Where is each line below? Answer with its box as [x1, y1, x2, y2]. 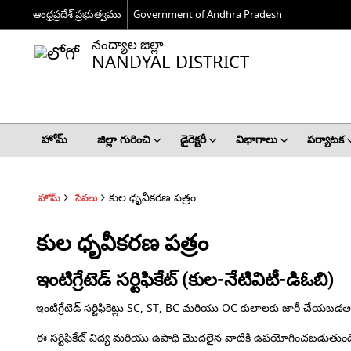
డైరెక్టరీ [179, 132, 206, 148]
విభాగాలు [235, 132, 277, 148]
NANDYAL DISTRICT [91, 50, 249, 75]
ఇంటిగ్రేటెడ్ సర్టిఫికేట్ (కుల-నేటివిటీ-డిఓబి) [36, 269, 335, 291]
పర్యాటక [306, 132, 344, 148]
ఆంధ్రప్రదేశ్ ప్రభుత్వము [32, 6, 121, 22]
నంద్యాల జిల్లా [91, 35, 164, 55]
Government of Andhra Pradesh [132, 6, 282, 22]
